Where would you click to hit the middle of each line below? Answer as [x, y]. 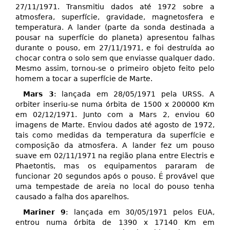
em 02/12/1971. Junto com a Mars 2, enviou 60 [115, 115]
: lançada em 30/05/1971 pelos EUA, [140, 212]
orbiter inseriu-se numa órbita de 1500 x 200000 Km [115, 104]
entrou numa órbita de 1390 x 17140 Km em [115, 223]
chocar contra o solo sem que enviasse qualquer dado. [115, 58]
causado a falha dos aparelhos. [72, 197]
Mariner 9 [45, 212]
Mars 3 [39, 94]
